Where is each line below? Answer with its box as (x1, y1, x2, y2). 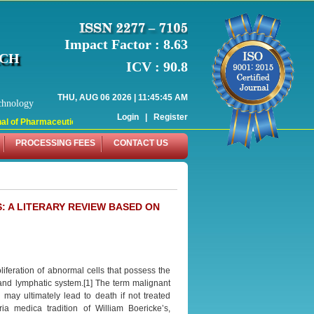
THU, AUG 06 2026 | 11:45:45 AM (57, 92, 188, 102)
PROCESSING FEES (15, 138, 95, 148)
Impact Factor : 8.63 (64, 36, 188, 52)
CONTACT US (114, 138, 168, 148)
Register (153, 111, 188, 122)
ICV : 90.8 (126, 58, 188, 74)
